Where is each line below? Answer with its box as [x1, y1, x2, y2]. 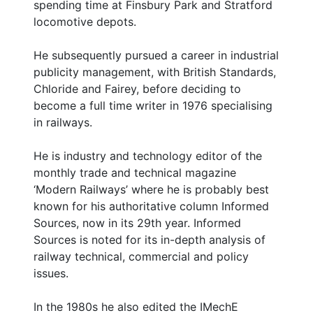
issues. [34, 266, 68, 281]
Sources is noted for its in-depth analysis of [34, 233, 265, 247]
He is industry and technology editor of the [34, 149, 262, 163]
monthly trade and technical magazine [34, 166, 236, 180]
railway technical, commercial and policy [34, 249, 249, 264]
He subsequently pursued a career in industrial [34, 48, 279, 63]
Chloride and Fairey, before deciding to [34, 82, 241, 96]
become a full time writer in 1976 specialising [34, 99, 272, 113]
